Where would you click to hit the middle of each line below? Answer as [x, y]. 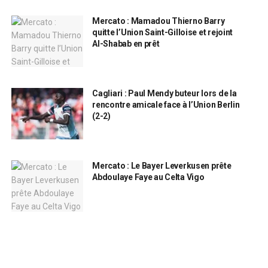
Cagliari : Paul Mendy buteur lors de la [165, 94]
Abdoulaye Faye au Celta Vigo [148, 177]
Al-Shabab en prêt [126, 44]
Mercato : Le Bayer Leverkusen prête [162, 165]
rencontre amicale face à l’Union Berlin [166, 105]
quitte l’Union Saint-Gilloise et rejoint [163, 33]
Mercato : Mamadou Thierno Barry [159, 21]
